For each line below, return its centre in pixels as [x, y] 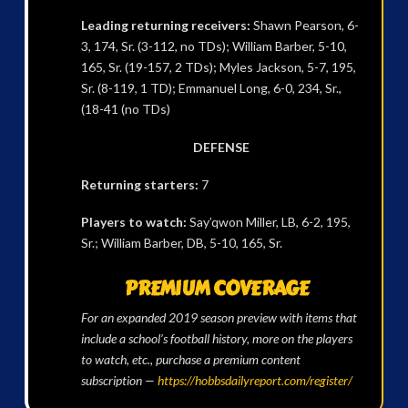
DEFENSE [221, 147]
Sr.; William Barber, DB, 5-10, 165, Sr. [181, 243]
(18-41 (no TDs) [125, 109]
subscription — [117, 380]
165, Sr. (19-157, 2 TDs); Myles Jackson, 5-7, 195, [218, 67]
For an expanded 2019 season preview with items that [219, 317]
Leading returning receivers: [167, 25]
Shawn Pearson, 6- [306, 25]
